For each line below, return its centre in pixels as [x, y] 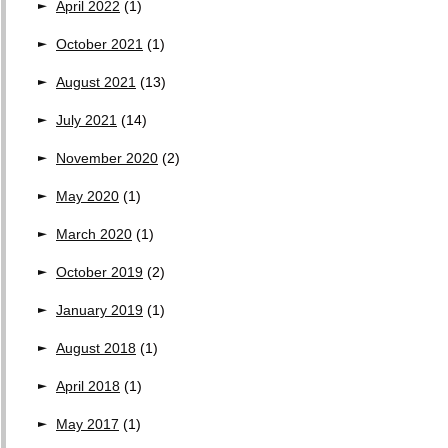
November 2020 [107, 158]
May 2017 [87, 424]
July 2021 [86, 120]
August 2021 [96, 82]
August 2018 [96, 348]
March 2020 [94, 234]
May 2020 [87, 196]
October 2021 [99, 44]
